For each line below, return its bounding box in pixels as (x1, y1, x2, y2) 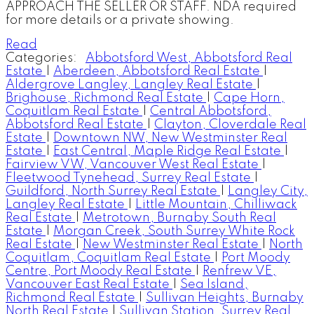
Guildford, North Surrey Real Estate (6, 185, 220, 198)
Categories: (6, 52, 77, 65)
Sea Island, (180, 278, 248, 292)
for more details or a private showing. (6, 14, 234, 27)
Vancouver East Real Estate (6, 278, 172, 292)
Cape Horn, (214, 92, 285, 105)
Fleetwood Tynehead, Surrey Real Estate (6, 172, 254, 185)
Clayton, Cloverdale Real (154, 118, 306, 132)
